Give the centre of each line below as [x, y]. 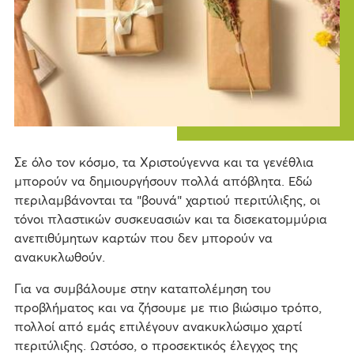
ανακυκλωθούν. [59, 258]
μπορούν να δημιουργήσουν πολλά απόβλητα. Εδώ [163, 182]
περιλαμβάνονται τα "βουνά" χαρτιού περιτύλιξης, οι [167, 201]
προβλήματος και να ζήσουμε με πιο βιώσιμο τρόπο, [168, 309]
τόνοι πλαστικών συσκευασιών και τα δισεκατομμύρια [170, 220]
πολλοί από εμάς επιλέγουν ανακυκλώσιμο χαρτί [158, 328]
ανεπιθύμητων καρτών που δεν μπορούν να [143, 239]
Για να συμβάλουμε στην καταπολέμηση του [142, 290]
